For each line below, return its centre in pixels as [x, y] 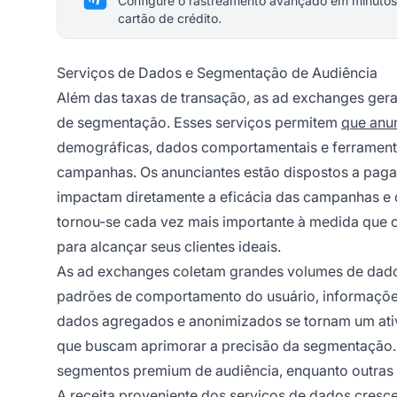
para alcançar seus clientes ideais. [169, 247]
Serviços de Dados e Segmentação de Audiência [217, 73]
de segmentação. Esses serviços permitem [199, 123]
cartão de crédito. [170, 19]
